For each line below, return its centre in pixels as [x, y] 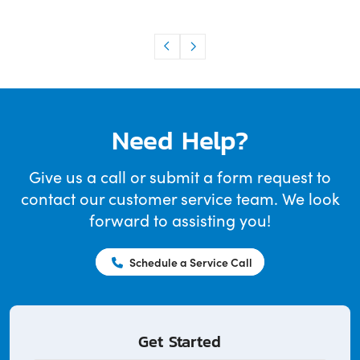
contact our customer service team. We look [180, 198]
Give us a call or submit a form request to [180, 176]
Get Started [180, 341]
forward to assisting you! [180, 219]
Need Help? [180, 139]
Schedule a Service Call [190, 262]
